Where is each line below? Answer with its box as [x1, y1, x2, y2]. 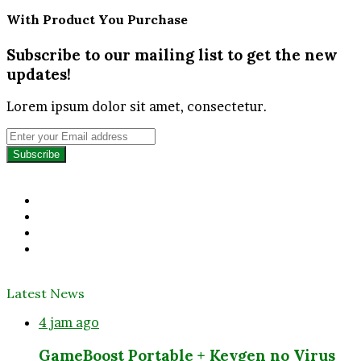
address [6, 175, 56, 192]
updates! [6, 64, 71, 84]
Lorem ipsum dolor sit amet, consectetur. [6, 98, 268, 115]
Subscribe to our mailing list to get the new [6, 44, 338, 64]
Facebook [38, 191, 99, 208]
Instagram [38, 239, 103, 256]
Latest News [6, 285, 85, 302]
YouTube [38, 223, 91, 240]
